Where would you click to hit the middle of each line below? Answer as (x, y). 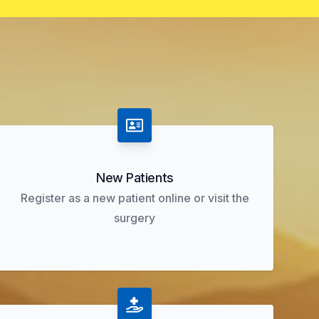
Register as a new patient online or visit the (135, 198)
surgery (135, 218)
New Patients (135, 178)
